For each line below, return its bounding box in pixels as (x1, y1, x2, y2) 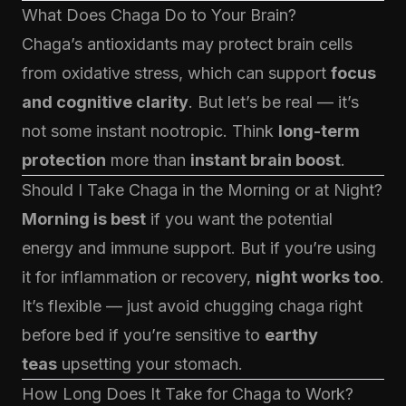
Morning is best (22, 209, 146, 228)
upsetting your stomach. (57, 354, 243, 373)
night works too (256, 267, 380, 286)
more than (106, 150, 190, 169)
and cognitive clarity (22, 92, 188, 111)
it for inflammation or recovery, (22, 267, 256, 286)
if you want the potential (146, 209, 333, 228)
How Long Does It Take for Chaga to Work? (22, 384, 353, 403)
